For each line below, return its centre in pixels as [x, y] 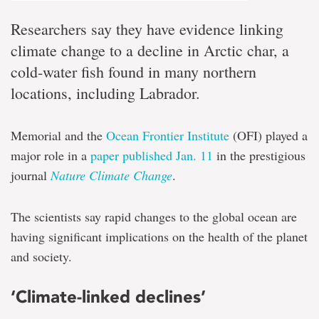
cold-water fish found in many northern [134, 71]
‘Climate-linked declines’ [108, 296]
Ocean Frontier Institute [168, 135]
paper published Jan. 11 [152, 155]
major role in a [51, 155]
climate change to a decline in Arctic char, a [150, 50]
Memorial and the [58, 135]
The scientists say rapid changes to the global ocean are [154, 216]
